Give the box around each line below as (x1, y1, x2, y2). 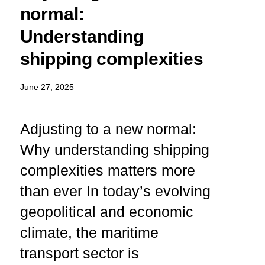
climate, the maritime (20, 224, 159, 241)
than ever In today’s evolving (20, 182, 211, 199)
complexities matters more (20, 161, 195, 179)
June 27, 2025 (20, 82, 74, 92)
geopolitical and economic (20, 203, 193, 220)
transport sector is (20, 244, 139, 261)
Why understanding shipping (20, 141, 209, 158)
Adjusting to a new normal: (20, 120, 196, 137)
